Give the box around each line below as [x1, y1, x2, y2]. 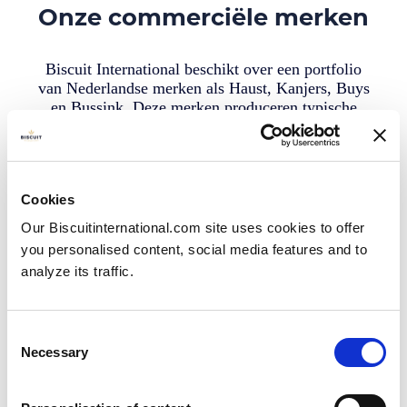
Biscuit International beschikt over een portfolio [45, 60, 362, 79]
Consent [6, 326, 57, 342]
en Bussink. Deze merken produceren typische [50, 98, 357, 117]
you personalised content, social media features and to [21, 242, 367, 257]
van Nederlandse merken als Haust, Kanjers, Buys [37, 79, 370, 98]
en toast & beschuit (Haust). [111, 136, 296, 155]
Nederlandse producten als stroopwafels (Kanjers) [39, 117, 368, 136]
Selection [6, 348, 62, 363]
